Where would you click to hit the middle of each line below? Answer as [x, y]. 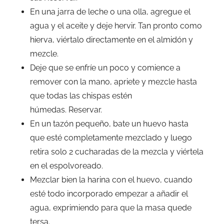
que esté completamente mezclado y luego [111, 138]
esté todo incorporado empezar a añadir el [109, 194]
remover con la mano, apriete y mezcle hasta [113, 82]
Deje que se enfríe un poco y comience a [105, 68]
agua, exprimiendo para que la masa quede [111, 208]
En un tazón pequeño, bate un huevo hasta [109, 124]
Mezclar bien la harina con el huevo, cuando [111, 180]
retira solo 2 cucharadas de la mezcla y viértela [117, 152]
